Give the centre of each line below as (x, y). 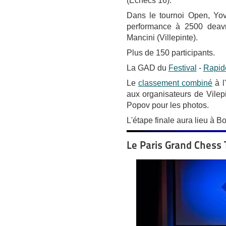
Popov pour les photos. (167, 105)
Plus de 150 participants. (171, 52)
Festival (182, 68)
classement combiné (175, 83)
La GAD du (147, 68)
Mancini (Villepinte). (162, 37)
